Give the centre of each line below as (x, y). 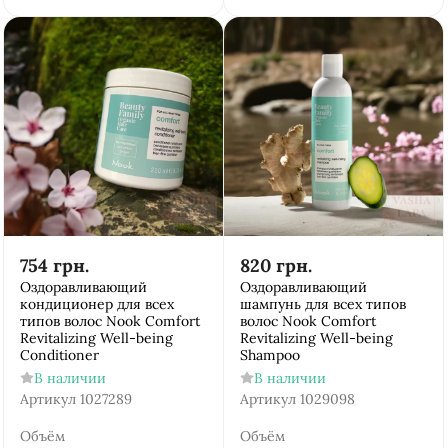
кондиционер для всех (97, 304)
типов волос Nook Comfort (110, 321)
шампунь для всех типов (323, 304)
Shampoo (270, 355)
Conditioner (59, 355)
